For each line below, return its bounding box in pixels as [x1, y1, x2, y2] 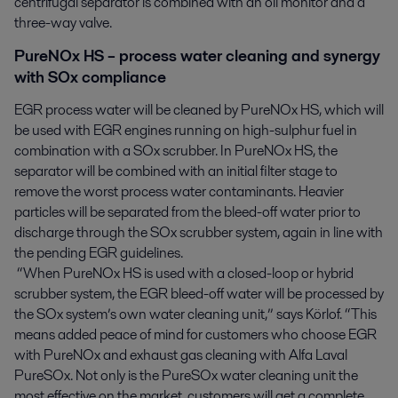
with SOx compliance [14, 67, 166, 89]
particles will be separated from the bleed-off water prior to [14, 201, 361, 222]
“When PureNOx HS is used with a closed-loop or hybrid [14, 262, 354, 283]
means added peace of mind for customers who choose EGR [14, 323, 377, 345]
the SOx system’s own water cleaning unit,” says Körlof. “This [14, 303, 377, 324]
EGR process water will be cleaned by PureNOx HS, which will [14, 99, 384, 120]
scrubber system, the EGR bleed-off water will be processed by [14, 283, 384, 304]
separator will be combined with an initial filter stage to [14, 160, 338, 181]
